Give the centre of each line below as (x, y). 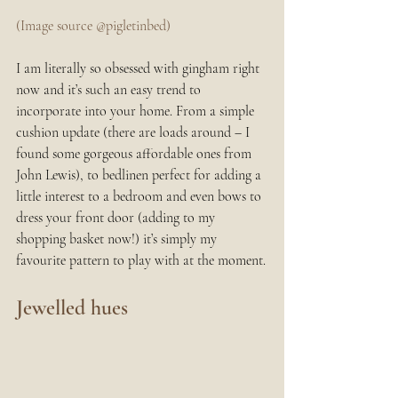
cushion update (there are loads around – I (135, 132)
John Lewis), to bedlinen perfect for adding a (140, 175)
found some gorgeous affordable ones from (135, 153)
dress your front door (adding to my (117, 217)
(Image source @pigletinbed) (93, 25)
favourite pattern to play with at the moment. (141, 260)
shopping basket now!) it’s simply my (118, 239)
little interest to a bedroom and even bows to (140, 196)
